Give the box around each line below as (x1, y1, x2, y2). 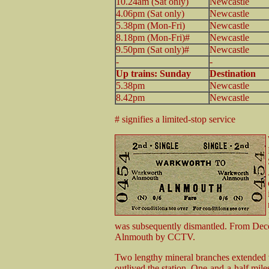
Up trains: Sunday (116, 68, 191, 79)
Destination (210, 68, 256, 79)
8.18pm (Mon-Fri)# (116, 32, 190, 43)
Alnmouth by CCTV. (115, 231, 195, 242)
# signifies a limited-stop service (115, 113, 235, 124)
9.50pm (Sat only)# (116, 44, 189, 55)
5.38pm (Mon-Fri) (116, 20, 185, 31)
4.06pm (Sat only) (116, 8, 184, 19)
